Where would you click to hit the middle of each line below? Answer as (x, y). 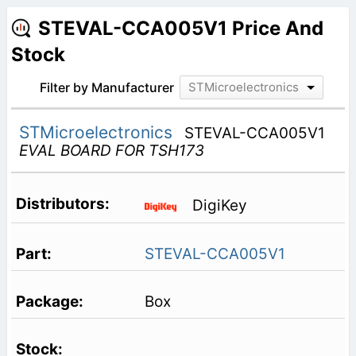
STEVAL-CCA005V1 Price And (180, 28)
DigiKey (219, 206)
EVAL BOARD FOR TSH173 (111, 150)
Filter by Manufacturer (106, 87)
